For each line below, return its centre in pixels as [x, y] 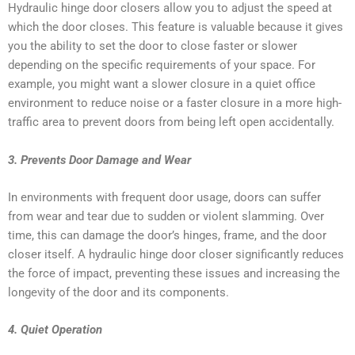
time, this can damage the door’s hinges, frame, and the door [167, 235]
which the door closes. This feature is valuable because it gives [176, 27]
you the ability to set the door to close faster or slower [153, 46]
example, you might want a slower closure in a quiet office [162, 84]
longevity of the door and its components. [118, 292]
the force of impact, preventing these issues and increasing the [174, 273]
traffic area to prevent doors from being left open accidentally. [171, 122]
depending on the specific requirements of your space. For [162, 65]
